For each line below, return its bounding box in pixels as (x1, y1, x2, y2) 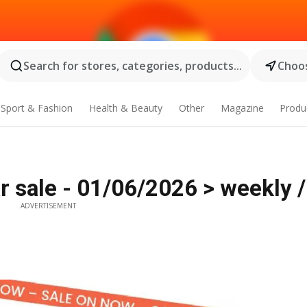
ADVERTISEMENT (20, 201, 76, 210)
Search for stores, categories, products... (23, 58, 242, 73)
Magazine (220, 101, 264, 114)
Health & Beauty (88, 101, 162, 114)
